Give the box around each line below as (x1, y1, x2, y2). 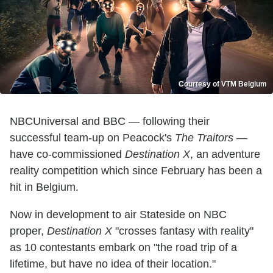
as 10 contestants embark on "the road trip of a (10, 241, 237, 253)
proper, (10, 224, 47, 237)
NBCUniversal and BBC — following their (10, 115, 210, 127)
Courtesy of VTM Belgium (179, 79, 267, 88)
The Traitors (175, 131, 233, 144)
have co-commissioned (10, 147, 125, 160)
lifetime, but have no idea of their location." (10, 257, 216, 270)
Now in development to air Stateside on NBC (10, 208, 227, 221)
